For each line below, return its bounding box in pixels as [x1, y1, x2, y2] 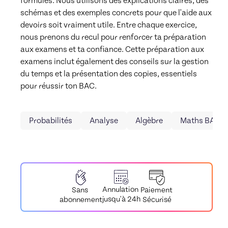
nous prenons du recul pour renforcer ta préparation [20, 32, 206, 42]
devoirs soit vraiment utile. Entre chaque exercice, [20, 20, 197, 30]
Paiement [140, 185, 173, 194]
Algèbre [135, 116, 163, 126]
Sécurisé [142, 195, 172, 204]
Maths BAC [180, 116, 220, 126]
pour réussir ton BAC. [20, 81, 97, 91]
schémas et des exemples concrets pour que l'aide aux [20, 8, 212, 17]
